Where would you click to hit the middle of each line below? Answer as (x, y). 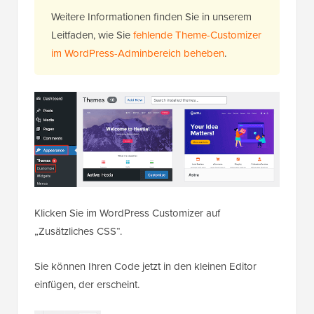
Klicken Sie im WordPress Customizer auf (127, 213)
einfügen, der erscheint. (87, 285)
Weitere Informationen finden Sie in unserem (151, 16)
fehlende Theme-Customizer (197, 35)
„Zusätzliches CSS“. (78, 232)
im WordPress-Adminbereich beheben (138, 53)
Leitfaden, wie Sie (92, 35)
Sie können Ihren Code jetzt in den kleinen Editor (145, 267)
